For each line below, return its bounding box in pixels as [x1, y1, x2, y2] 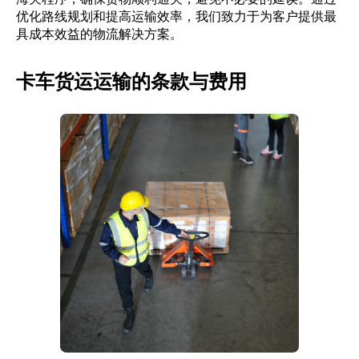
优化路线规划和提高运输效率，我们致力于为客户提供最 [16, 8, 337, 24]
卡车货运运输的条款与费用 [16, 70, 247, 93]
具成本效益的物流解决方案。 [16, 26, 183, 42]
